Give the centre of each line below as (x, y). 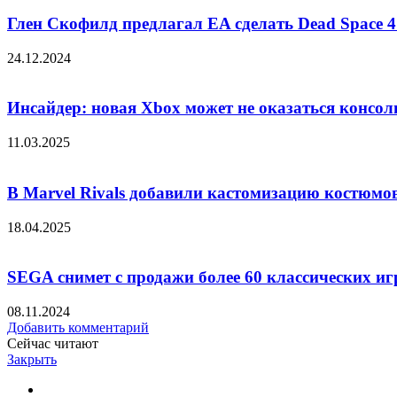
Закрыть (32, 359)
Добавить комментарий (78, 327)
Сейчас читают (53, 343)
